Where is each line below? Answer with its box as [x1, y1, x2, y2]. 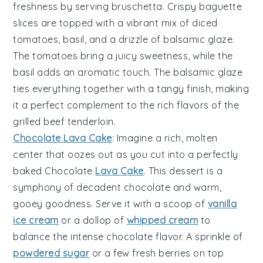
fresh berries [132, 247, 191, 259]
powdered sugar [13, 247, 90, 259]
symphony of [13, 181, 77, 194]
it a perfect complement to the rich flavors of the [13, 99, 240, 112]
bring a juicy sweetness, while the [77, 50, 233, 62]
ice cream [13, 214, 59, 227]
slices [13, 17, 39, 29]
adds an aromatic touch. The [34, 66, 174, 79]
